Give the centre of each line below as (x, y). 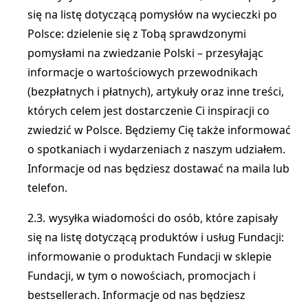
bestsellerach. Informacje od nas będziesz (136, 295)
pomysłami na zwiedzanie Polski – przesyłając (145, 53)
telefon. (47, 188)
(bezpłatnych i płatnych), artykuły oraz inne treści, (156, 91)
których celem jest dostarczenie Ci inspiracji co (148, 111)
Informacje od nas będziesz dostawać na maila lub (158, 168)
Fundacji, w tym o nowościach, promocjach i (142, 276)
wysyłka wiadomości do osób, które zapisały (163, 218)
